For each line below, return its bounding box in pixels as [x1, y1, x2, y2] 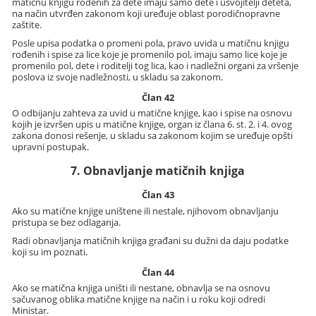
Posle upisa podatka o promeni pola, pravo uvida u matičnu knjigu [12, 37, 290, 50]
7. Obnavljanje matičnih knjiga [71, 163, 245, 179]
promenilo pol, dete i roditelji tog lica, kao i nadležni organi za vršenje [12, 59, 299, 73]
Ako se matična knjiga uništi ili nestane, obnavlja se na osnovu [12, 281, 271, 295]
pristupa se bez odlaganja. [12, 215, 121, 229]
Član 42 [141, 90, 174, 104]
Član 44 [141, 265, 174, 279]
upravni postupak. [12, 140, 90, 154]
